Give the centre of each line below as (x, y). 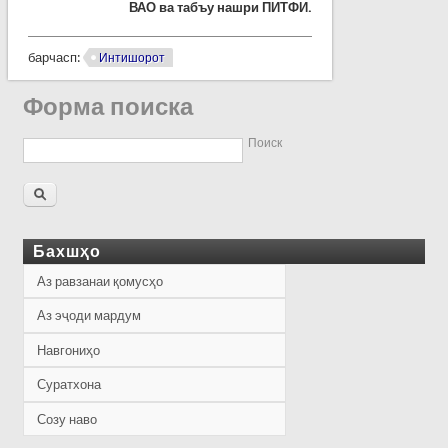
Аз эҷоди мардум (89, 316)
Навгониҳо (69, 350)
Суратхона (69, 385)
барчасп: (55, 57)
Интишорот (131, 57)
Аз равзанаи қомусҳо (100, 281)
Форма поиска (108, 107)
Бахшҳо (67, 251)
